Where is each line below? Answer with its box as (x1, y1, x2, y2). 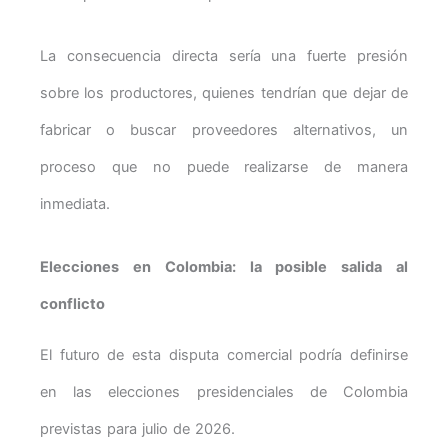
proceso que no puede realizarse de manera (40, 158, 408, 177)
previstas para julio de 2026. (40, 420, 235, 439)
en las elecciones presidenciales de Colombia (40, 383, 408, 402)
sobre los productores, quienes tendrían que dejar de (40, 84, 408, 103)
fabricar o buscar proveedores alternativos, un (40, 121, 408, 140)
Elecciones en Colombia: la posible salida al (40, 257, 408, 276)
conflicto (40, 294, 105, 313)
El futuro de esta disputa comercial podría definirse (40, 346, 408, 365)
